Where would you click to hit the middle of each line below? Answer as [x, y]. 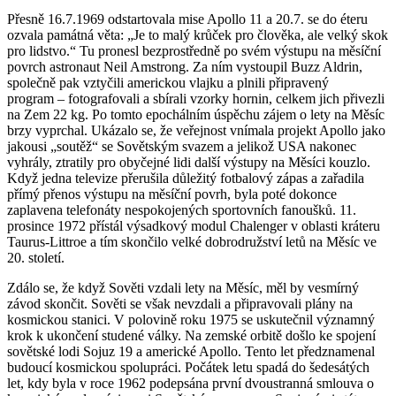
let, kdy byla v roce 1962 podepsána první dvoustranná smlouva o [190, 383]
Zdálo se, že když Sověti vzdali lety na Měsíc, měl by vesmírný [183, 287]
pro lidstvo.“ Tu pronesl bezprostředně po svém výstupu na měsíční [194, 50]
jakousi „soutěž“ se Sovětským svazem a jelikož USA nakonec [182, 146]
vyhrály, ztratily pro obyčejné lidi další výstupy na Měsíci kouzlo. [189, 162]
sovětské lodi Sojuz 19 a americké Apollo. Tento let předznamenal [191, 351]
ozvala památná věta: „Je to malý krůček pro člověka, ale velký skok [198, 34]
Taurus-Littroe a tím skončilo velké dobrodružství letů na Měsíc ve [192, 241]
